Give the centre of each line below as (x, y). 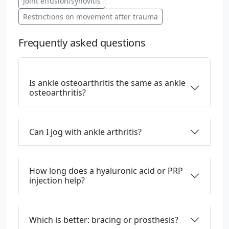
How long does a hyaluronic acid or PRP (106, 171)
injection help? (57, 180)
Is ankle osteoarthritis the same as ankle (107, 83)
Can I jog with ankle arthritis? (85, 132)
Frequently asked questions (82, 43)
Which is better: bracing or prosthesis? (104, 220)
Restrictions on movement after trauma (90, 17)
